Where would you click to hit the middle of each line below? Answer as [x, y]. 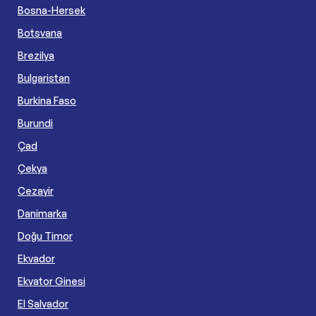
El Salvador [43, 303]
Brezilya [36, 55]
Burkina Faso [47, 100]
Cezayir [36, 190]
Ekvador [36, 258]
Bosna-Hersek [51, 10]
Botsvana [40, 32]
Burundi [35, 123]
